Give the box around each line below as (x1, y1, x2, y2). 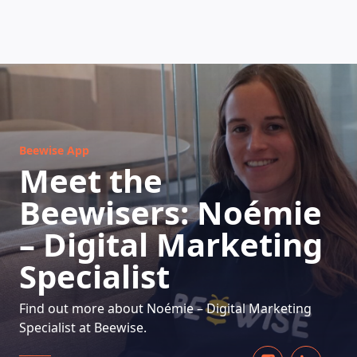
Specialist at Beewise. (19, 319, 147, 336)
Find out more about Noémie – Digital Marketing (19, 300, 312, 317)
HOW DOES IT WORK (52, 104, 305, 138)
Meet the (19, 159, 163, 202)
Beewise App (19, 143, 89, 158)
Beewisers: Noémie (19, 190, 322, 234)
